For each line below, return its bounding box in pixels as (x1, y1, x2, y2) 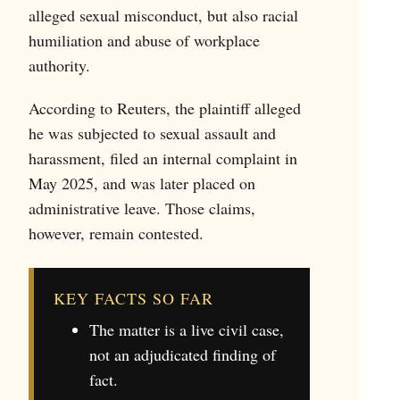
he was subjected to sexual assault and (28, 121, 276, 144)
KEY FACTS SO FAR (53, 287, 213, 309)
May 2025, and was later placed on (28, 171, 255, 194)
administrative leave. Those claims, (28, 196, 255, 219)
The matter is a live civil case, (88, 318, 284, 340)
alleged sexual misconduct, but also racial (28, 4, 298, 26)
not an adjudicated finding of (88, 343, 276, 365)
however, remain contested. (28, 221, 204, 244)
